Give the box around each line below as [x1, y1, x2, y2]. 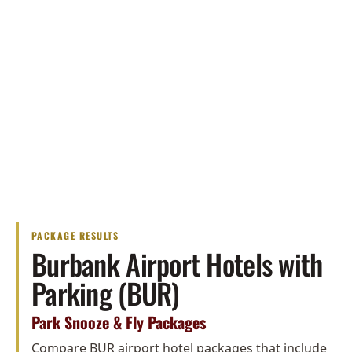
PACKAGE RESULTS [31, 228, 119, 244]
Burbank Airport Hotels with [31, 243, 323, 285]
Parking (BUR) [31, 272, 180, 314]
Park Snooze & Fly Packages [31, 310, 206, 335]
